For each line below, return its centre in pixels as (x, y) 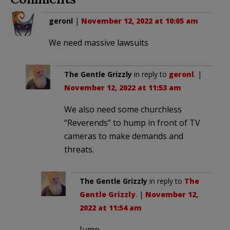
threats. (79, 150)
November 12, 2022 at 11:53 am (123, 88)
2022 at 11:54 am (111, 208)
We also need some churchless (123, 110)
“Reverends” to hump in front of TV (132, 123)
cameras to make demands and (124, 136)
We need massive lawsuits (99, 43)
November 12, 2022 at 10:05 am (140, 21)
